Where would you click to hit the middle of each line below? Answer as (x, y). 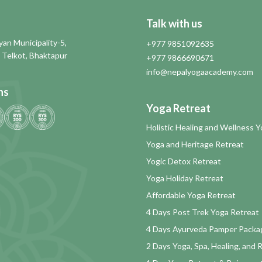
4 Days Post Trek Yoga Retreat (203, 212)
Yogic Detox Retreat (184, 161)
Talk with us (174, 23)
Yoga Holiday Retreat (185, 178)
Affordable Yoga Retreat (191, 195)
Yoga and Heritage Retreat (195, 144)
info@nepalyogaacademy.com (200, 71)
